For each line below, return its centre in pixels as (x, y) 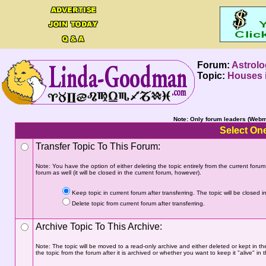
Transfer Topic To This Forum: (98, 146)
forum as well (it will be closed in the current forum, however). (118, 172)
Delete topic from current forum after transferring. (138, 203)
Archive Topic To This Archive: (99, 227)
